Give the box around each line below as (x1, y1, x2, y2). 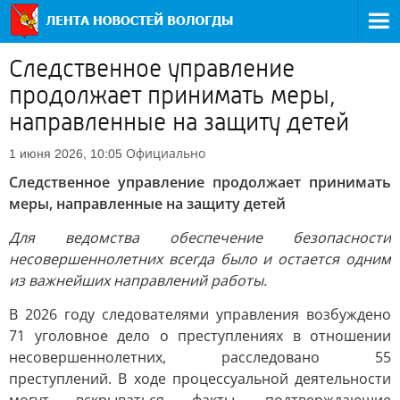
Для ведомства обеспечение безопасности (9, 228, 391, 247)
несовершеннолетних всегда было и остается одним (9, 249, 391, 269)
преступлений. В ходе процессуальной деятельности (9, 369, 391, 388)
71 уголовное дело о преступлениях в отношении (9, 326, 391, 346)
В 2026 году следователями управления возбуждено (9, 304, 391, 324)
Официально (126, 145, 205, 162)
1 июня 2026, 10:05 (9, 146, 122, 161)
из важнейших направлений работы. (9, 271, 267, 290)
